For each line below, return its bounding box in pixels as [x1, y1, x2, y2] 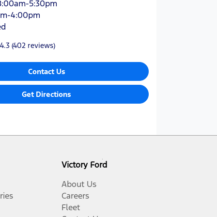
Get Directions [22, 90, 72, 99]
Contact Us [28, 67, 65, 77]
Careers [62, 190, 89, 201]
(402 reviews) [11, 41, 55, 50]
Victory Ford [62, 159, 107, 170]
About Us [62, 178, 96, 189]
